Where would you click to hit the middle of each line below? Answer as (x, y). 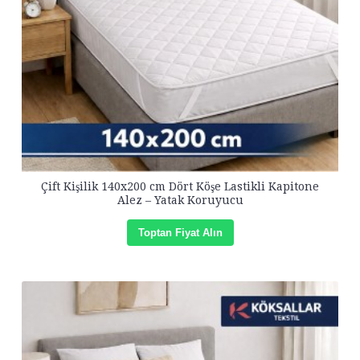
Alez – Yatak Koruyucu (180, 200)
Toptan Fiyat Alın (180, 233)
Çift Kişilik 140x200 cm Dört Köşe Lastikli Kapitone (180, 186)
